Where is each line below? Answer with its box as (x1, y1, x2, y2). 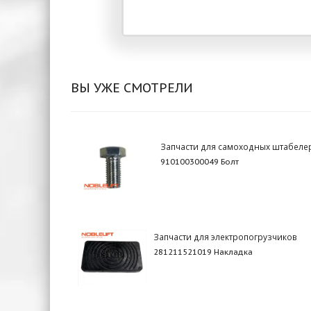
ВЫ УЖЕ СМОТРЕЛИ (71, 78, 193, 96)
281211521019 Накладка (153, 246, 253, 257)
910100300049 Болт (160, 156, 239, 167)
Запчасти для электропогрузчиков (153, 230, 298, 242)
